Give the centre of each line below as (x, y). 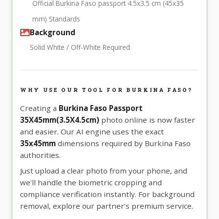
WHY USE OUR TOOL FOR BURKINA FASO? (106, 90)
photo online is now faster (147, 120)
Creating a (39, 108)
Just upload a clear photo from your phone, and (104, 171)
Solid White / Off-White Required (80, 47)
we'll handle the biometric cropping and (91, 183)
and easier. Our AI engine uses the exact (92, 132)
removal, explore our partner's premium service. (107, 206)
